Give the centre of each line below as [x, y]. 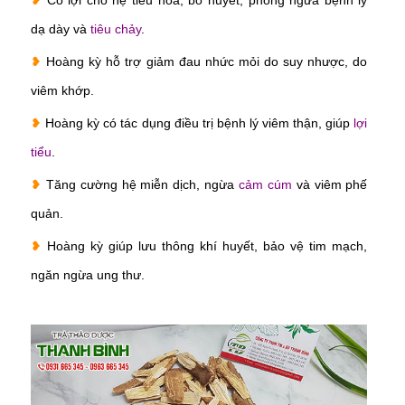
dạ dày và [61, 29]
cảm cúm [265, 185]
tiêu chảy [116, 29]
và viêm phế [330, 185]
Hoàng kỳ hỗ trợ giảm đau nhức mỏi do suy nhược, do [207, 62]
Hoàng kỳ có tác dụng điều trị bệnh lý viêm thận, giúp [200, 123]
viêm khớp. [62, 91]
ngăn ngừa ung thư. [88, 275]
